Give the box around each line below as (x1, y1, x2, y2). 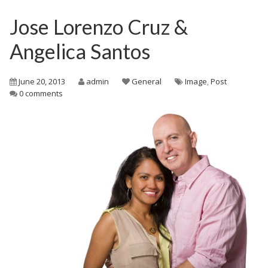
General (132, 76, 162, 87)
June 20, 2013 (19, 76, 65, 87)
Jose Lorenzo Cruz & (10, 14, 188, 39)
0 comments (19, 88, 63, 99)
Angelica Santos (10, 39, 150, 63)
